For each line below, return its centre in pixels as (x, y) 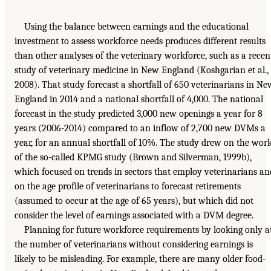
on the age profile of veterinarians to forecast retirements (128, 186)
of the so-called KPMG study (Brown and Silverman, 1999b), (133, 157)
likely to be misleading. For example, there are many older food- (140, 259)
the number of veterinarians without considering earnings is (134, 244)
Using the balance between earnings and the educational (136, 26)
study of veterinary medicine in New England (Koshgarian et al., (142, 70)
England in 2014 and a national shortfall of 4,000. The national (139, 99)
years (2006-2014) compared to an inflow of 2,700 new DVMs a (140, 128)
